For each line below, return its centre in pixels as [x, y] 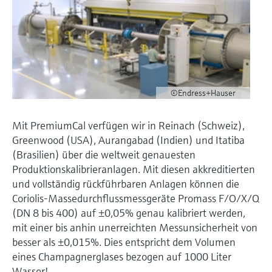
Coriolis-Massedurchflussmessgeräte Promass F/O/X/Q [136, 199]
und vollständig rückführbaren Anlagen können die [126, 184]
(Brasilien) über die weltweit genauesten [104, 155]
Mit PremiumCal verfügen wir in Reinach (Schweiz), [128, 126]
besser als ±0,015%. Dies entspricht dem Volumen [124, 242]
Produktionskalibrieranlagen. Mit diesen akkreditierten [134, 169]
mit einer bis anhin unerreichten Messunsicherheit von [135, 228]
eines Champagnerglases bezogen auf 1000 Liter [122, 257]
